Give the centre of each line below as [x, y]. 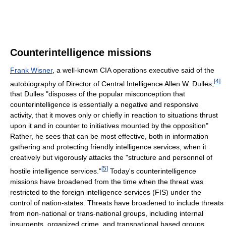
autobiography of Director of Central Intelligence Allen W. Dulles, [112, 83]
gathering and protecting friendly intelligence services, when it [108, 147]
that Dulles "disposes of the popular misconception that [98, 94]
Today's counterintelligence [152, 171]
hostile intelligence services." [56, 171]
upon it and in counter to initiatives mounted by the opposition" [109, 126]
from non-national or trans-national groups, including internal [107, 213]
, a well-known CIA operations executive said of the [133, 70]
